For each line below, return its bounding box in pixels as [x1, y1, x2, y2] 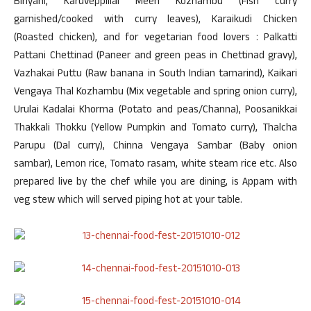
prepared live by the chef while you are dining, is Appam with [14, 174, 297, 192]
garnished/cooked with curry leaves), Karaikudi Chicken [14, 12, 297, 29]
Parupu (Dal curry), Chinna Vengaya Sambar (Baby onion [14, 138, 297, 155]
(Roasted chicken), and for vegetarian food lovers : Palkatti [14, 30, 297, 47]
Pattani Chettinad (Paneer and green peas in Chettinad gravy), [14, 48, 297, 65]
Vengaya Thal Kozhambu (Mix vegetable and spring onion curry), [14, 84, 297, 101]
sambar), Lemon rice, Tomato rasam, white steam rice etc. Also [14, 156, 297, 174]
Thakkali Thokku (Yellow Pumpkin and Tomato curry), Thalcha [14, 120, 297, 137]
